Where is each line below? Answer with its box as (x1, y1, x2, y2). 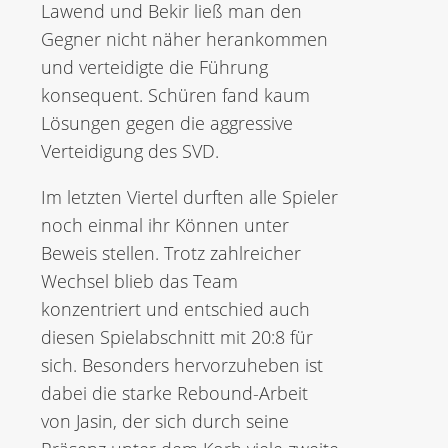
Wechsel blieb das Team (41, 269, 238, 293)
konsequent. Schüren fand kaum (41, 83, 310, 107)
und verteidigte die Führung (41, 55, 268, 79)
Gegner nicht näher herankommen (41, 27, 328, 51)
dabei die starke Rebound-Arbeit (41, 381, 308, 405)
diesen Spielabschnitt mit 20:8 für (41, 325, 313, 349)
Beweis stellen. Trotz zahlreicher (41, 241, 301, 265)
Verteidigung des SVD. (41, 139, 219, 163)
